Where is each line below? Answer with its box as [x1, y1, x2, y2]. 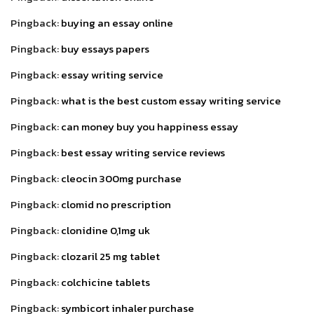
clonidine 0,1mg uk [61, 221, 150, 238]
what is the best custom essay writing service [61, 92, 281, 109]
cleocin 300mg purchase [61, 170, 182, 186]
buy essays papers [61, 40, 149, 57]
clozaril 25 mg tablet [61, 247, 160, 264]
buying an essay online [61, 14, 173, 31]
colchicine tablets [61, 273, 150, 290]
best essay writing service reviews [61, 144, 225, 161]
